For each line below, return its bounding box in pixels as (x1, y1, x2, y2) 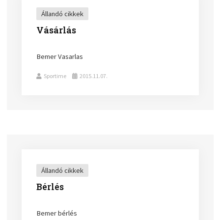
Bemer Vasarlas (36, 52, 83, 61)
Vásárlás (36, 24, 77, 36)
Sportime (44, 72, 67, 80)
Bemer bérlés (36, 208, 78, 218)
